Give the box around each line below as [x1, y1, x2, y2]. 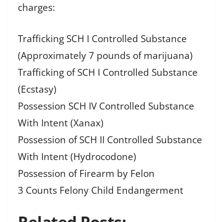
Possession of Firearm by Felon [18, 166, 155, 180]
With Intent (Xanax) [18, 116, 104, 129]
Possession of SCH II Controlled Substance [18, 133, 202, 146]
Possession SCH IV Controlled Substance [18, 99, 194, 112]
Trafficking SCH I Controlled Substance [18, 32, 187, 45]
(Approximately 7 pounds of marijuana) [18, 49, 193, 62]
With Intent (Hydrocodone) [18, 150, 136, 163]
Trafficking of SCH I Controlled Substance [18, 65, 198, 79]
